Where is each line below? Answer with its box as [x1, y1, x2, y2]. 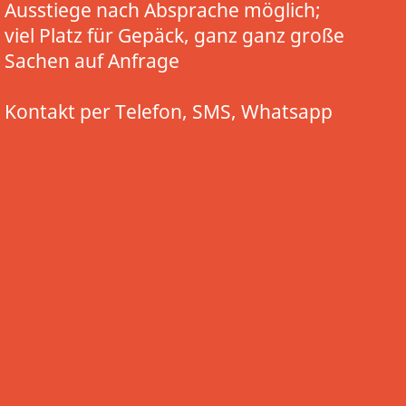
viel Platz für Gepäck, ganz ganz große [5, 23, 344, 48]
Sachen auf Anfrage [5, 48, 179, 73]
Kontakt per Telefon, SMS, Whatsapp [5, 99, 333, 124]
